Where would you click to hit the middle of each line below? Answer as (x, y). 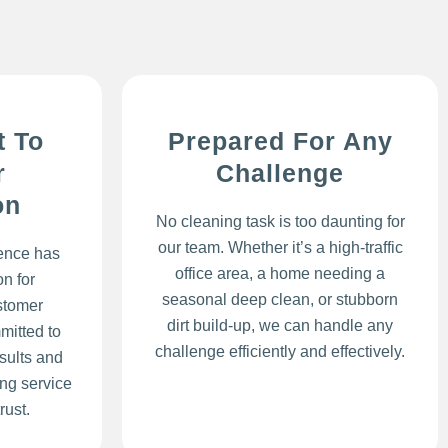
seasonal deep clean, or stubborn (280, 299)
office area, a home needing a (280, 273)
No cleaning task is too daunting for (280, 221)
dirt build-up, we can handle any (280, 325)
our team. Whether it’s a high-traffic (280, 247)
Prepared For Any (280, 140)
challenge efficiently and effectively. (280, 351)
